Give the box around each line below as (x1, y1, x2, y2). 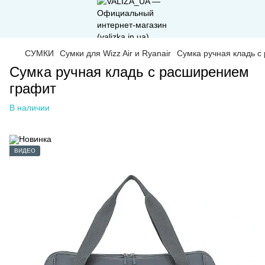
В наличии (9, 103, 50, 112)
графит (9, 80, 56, 96)
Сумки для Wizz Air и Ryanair (60, 49, 171, 58)
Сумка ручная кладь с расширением (9, 64, 249, 80)
